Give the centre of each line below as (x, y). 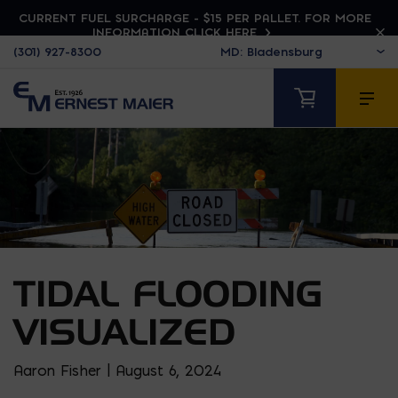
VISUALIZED (124, 331)
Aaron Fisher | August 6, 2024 (117, 370)
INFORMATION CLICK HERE (176, 32)
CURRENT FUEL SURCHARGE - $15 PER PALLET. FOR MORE (195, 18)
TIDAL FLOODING (168, 293)
